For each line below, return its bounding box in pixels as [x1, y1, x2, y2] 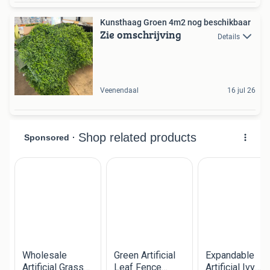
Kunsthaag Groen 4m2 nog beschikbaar [100, 17, 251, 28]
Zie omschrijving [100, 27, 181, 43]
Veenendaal [100, 86, 139, 95]
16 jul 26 [227, 86, 256, 95]
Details [218, 32, 240, 41]
